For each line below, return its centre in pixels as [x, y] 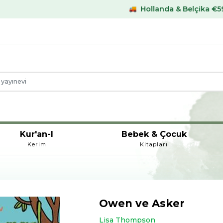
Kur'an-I [37, 134]
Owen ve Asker [142, 203]
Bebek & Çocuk [154, 134]
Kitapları [154, 144]
